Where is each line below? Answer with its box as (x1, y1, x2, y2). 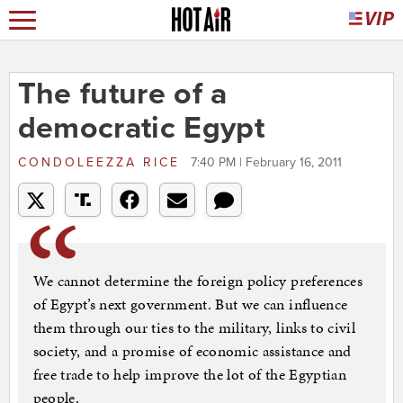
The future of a (17, 76, 228, 113)
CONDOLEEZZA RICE (17, 155, 186, 171)
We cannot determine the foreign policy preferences (32, 270, 363, 292)
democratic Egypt (17, 110, 265, 148)
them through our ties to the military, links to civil (32, 317, 356, 339)
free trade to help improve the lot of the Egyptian (32, 363, 347, 386)
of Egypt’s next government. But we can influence (32, 293, 348, 316)
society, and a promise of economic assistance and (32, 340, 352, 363)
